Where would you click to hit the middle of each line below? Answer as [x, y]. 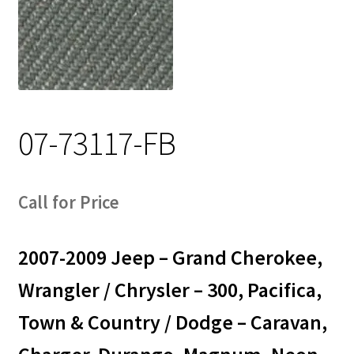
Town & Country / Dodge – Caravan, [172, 322]
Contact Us [48, 62]
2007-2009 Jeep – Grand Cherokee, [170, 257]
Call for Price [68, 202]
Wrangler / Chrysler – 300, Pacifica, [169, 290]
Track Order [49, 20]
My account [48, 104]
